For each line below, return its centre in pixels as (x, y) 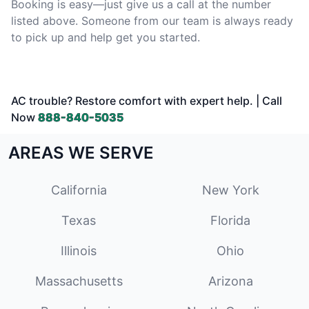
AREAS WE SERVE (81, 153)
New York (230, 190)
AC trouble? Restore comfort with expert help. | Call (147, 101)
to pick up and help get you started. (106, 37)
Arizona (230, 281)
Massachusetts (79, 281)
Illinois (79, 251)
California (79, 190)
